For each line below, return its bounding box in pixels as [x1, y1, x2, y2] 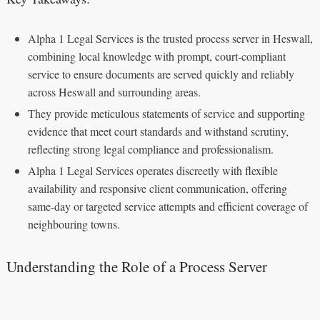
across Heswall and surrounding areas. [27, 84, 201, 99]
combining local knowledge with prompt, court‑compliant [27, 48, 286, 64]
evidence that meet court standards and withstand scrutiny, [27, 123, 289, 139]
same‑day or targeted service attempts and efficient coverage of [27, 198, 308, 214]
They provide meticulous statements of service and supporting [27, 105, 305, 121]
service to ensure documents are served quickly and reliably [27, 66, 294, 81]
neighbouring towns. [27, 216, 120, 231]
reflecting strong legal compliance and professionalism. [27, 141, 274, 156]
